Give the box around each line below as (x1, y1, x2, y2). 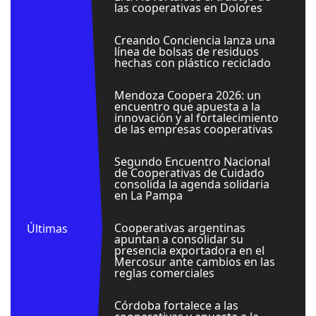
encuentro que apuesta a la (114, 98, 260, 114)
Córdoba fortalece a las (114, 297, 238, 313)
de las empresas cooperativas (114, 121, 273, 137)
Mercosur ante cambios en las (114, 253, 275, 269)
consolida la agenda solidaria (114, 176, 269, 192)
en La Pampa (114, 187, 183, 203)
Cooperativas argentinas (114, 219, 245, 236)
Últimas (27, 220, 68, 236)
